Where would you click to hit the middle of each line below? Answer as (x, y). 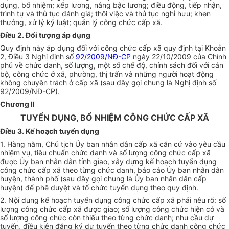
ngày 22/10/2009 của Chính (179, 57)
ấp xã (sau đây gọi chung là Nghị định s (146, 83)
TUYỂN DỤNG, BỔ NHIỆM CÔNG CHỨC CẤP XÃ (114, 118)
